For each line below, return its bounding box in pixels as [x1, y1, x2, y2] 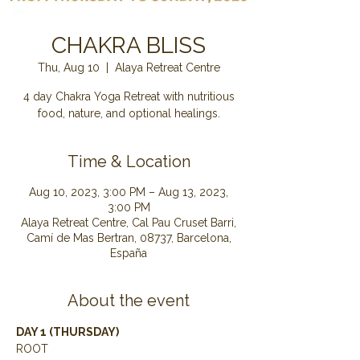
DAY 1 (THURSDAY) [16, 325, 121, 338]
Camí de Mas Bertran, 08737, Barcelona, [26, 231, 231, 244]
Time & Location [67, 152, 190, 171]
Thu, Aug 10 [37, 61, 100, 74]
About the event [67, 291, 190, 310]
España [110, 247, 147, 260]
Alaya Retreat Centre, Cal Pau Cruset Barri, [21, 216, 236, 229]
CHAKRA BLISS [51, 32, 206, 59]
